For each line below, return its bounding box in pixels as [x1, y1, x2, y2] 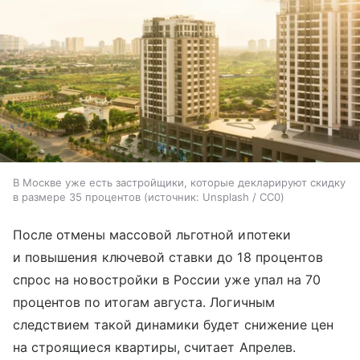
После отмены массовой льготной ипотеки [13, 227, 291, 243]
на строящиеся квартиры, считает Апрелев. [13, 339, 296, 356]
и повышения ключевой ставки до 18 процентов [13, 249, 324, 266]
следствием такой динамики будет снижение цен [13, 317, 334, 333]
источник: [148, 190, 199, 204]
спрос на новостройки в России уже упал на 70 [13, 272, 321, 288]
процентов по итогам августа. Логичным [13, 294, 275, 311]
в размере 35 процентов [13, 190, 141, 204]
